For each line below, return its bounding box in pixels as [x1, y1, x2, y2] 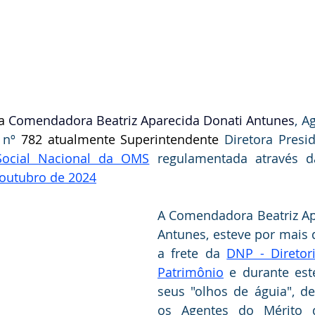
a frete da [157, 245, 227, 262]
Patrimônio [157, 264, 224, 281]
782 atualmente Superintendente [20, 131, 225, 148]
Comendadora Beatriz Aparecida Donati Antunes [4, 112, 295, 129]
